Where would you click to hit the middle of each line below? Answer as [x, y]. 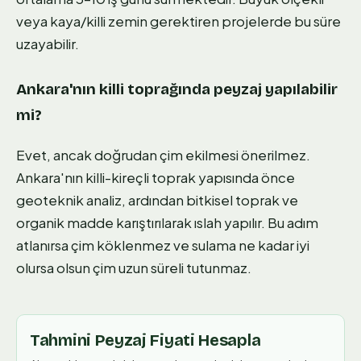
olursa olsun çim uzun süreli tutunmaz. [134, 267]
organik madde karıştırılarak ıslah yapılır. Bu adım [167, 222]
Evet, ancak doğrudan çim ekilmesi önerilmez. [163, 154]
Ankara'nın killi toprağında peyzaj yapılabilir [177, 89]
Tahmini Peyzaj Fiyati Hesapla [145, 340]
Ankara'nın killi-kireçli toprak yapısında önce [156, 177]
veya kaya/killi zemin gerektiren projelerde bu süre [178, 21]
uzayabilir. [48, 43]
